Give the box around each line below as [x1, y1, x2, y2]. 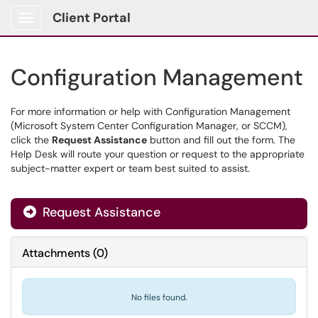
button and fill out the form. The [147, 133, 295, 146]
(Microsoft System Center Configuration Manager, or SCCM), [11, 119, 287, 132]
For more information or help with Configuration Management [11, 105, 290, 118]
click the [11, 133, 52, 146]
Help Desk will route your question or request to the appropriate [11, 148, 305, 160]
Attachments [22, 246, 90, 261]
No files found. [131, 292, 187, 303]
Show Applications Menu [26, 23, 138, 35]
